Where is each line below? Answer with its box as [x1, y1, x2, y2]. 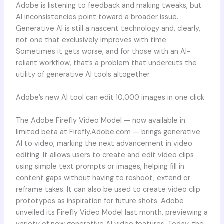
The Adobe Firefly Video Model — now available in [15, 116, 185, 126]
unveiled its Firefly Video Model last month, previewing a [15, 208, 208, 218]
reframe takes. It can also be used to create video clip [15, 185, 200, 195]
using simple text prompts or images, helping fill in [15, 162, 184, 172]
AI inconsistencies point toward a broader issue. [15, 12, 178, 22]
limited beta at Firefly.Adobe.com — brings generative [15, 127, 200, 137]
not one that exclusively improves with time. [15, 35, 168, 45]
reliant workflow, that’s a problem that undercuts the [15, 58, 197, 68]
